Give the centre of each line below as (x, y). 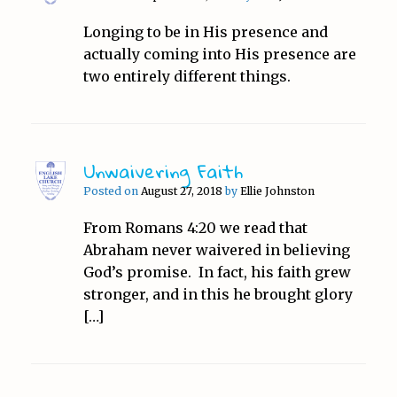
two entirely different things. (187, 76)
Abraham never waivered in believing (216, 249)
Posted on (116, 191)
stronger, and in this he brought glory (218, 294)
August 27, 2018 (181, 191)
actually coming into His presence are (219, 54)
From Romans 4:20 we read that (195, 227)
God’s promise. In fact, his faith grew (217, 272)
